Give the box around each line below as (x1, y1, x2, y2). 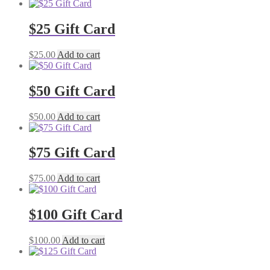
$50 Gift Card (29, 83, 115, 99)
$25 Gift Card (29, 20, 115, 37)
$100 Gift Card (29, 207, 122, 223)
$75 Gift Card (29, 145, 115, 161)
